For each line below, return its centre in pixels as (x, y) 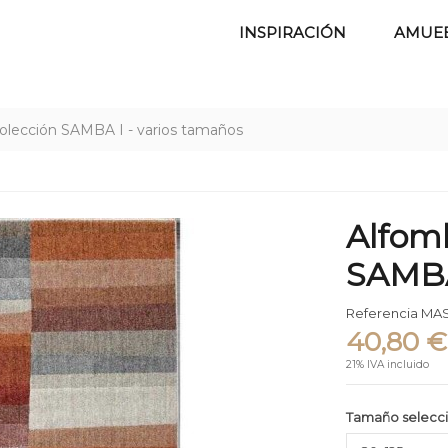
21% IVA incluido (388, 364)
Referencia (382, 313)
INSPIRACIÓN (293, 32)
